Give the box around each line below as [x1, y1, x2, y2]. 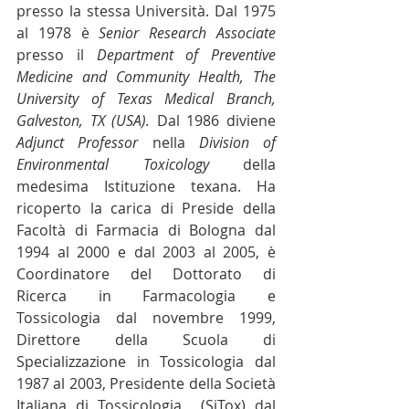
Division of [198, 132, 276, 152]
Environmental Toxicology [16, 154, 209, 174]
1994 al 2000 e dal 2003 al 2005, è [16, 242, 276, 262]
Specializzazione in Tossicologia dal [16, 351, 276, 372]
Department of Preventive [96, 45, 276, 65]
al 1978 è [16, 23, 100, 43]
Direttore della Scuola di [16, 330, 276, 350]
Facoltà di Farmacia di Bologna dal [16, 220, 276, 240]
